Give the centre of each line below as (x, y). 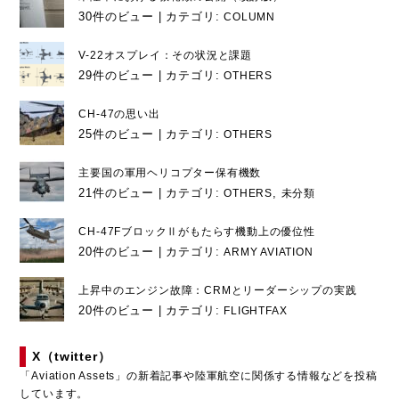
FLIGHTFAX (256, 311)
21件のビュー (116, 193)
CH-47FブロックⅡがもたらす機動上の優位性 (197, 232)
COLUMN (250, 17)
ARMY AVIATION (269, 252)
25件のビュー (116, 134)
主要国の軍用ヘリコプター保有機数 (170, 173)
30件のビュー (116, 17)
